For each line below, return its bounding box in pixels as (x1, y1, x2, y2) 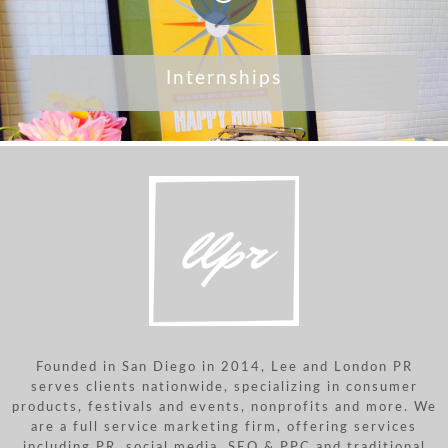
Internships (166, 69, 282, 89)
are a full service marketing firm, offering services (31, 420, 417, 435)
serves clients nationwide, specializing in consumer (30, 380, 418, 395)
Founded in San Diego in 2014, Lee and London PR (35, 360, 413, 375)
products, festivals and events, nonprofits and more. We (11, 400, 437, 415)
